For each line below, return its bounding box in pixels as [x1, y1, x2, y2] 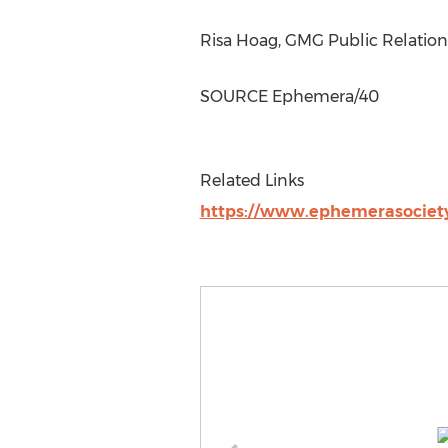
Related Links [199, 171, 304, 190]
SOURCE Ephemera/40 [199, 87, 379, 106]
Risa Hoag [199, 31, 278, 50]
